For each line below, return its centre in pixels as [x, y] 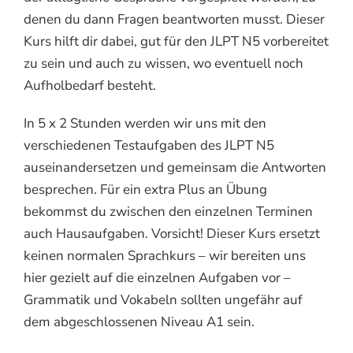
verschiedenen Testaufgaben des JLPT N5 [149, 145]
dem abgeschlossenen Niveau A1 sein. [139, 321]
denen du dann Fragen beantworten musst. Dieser [174, 19]
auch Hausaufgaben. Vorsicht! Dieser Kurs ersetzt [172, 233]
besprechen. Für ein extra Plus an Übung [145, 189]
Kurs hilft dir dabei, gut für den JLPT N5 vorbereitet [176, 41]
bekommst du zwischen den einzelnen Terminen [168, 211]
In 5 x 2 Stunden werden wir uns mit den [145, 123]
